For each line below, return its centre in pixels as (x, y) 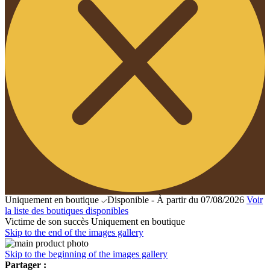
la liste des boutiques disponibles (67, 210)
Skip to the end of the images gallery (74, 232)
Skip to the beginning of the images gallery (86, 254)
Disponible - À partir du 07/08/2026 (176, 199)
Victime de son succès (47, 221)
